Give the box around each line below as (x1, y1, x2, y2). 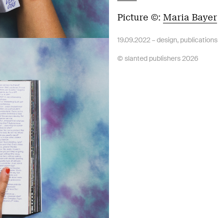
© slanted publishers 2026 (117, 54, 199, 63)
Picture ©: (117, 12, 163, 23)
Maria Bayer (163, 12, 217, 23)
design (157, 36, 177, 44)
